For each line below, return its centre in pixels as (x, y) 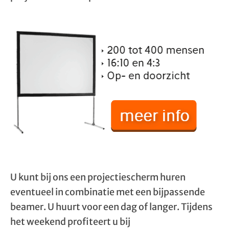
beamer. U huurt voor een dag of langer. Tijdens (111, 207)
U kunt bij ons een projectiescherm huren (98, 177)
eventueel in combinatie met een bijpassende (108, 192)
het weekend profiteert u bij (70, 222)
